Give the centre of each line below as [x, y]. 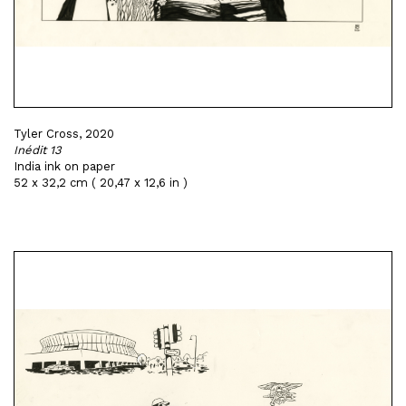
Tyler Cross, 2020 [64, 134]
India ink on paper [64, 166]
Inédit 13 [38, 150]
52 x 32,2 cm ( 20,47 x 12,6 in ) [101, 183]
